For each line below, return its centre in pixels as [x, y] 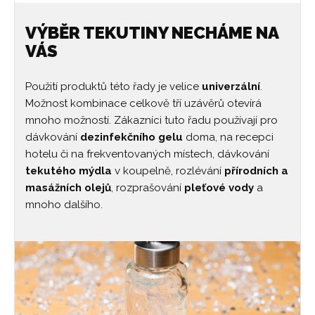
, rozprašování [148, 187]
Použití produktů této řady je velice [114, 86]
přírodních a [256, 171]
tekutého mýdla [69, 171]
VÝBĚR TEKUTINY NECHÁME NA [152, 32]
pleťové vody [219, 187]
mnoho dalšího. [64, 204]
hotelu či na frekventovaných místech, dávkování [147, 154]
